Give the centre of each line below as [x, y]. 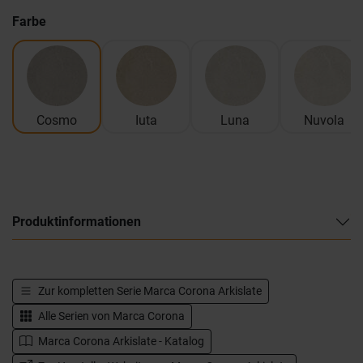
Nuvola [324, 120]
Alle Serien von [74, 316]
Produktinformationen [77, 222]
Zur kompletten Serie [90, 291]
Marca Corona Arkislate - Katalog [120, 341]
